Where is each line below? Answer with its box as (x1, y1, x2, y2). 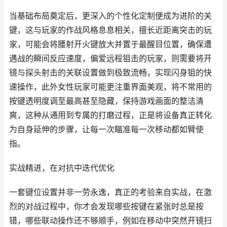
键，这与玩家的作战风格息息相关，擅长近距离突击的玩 (9, 25, 212, 35)
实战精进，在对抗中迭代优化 (9, 163, 115, 173)
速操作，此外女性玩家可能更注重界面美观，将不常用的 (9, 82, 212, 92)
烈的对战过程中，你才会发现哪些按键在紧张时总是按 (9, 202, 204, 211)
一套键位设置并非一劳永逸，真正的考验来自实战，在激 (9, 187, 212, 197)
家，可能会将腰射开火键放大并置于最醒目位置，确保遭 (9, 40, 212, 49)
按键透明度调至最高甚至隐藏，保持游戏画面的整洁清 (9, 96, 204, 106)
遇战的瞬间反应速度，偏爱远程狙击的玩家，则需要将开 (9, 54, 212, 63)
